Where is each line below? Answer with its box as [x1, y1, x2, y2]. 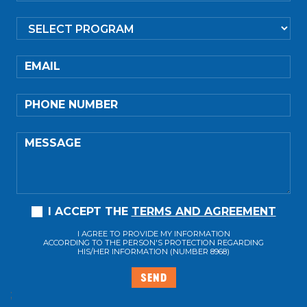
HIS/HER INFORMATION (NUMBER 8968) [77, 246, 230, 256]
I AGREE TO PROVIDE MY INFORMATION [77, 228, 230, 238]
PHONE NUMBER [25, 98, 118, 112]
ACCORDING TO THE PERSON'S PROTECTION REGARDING [43, 237, 264, 247]
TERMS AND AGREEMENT [131, 205, 276, 219]
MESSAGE [25, 136, 81, 150]
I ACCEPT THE [47, 205, 132, 219]
